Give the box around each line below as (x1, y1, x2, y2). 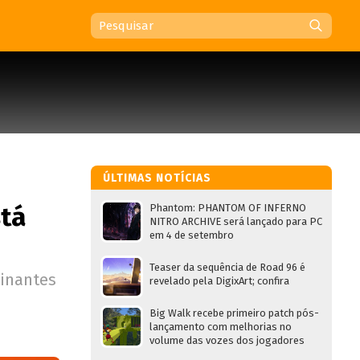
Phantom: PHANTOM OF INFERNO (149, 202, 306, 214)
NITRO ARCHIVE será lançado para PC (149, 215, 322, 227)
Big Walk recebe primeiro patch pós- (149, 307, 319, 319)
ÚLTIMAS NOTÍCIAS (103, 171, 211, 185)
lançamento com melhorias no (149, 321, 292, 333)
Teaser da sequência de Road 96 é (149, 261, 305, 273)
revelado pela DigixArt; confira (149, 275, 289, 287)
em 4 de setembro (149, 229, 234, 241)
